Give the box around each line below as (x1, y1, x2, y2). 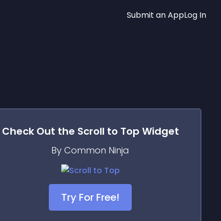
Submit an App (127, 9, 184, 21)
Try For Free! (61, 190, 119, 204)
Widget (139, 124, 179, 138)
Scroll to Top (77, 124, 140, 138)
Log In (184, 9, 206, 21)
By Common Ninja (51, 144, 129, 156)
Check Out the (1, 124, 77, 138)
